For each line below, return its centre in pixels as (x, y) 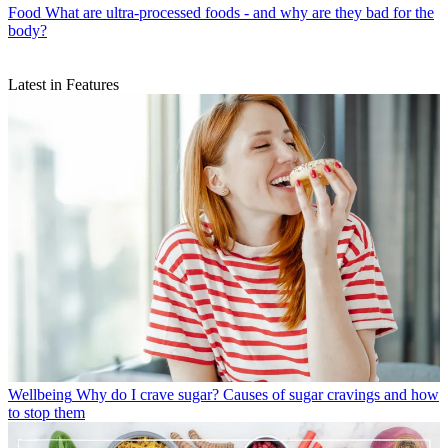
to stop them (46, 412)
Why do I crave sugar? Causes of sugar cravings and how (257, 394)
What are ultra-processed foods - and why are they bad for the (239, 12)
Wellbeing (40, 394)
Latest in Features (63, 84)
